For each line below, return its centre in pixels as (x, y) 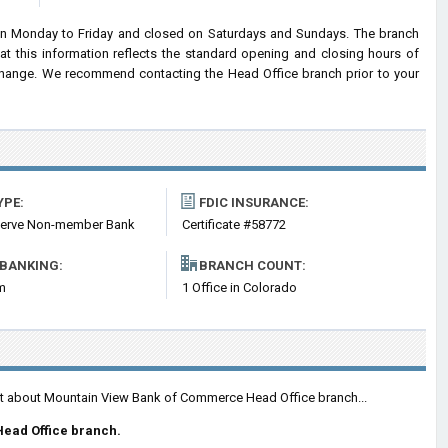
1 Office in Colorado (239, 287)
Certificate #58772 (234, 224)
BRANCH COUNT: (252, 265)
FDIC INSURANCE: (254, 202)
